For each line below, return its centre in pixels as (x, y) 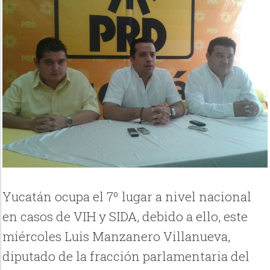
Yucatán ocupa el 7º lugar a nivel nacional (127, 197)
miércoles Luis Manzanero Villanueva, (117, 237)
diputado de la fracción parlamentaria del (126, 256)
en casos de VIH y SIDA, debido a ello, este (125, 217)
